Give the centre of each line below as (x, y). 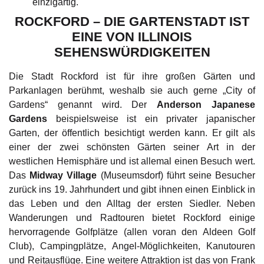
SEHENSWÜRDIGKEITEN (132, 52)
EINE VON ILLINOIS (132, 37)
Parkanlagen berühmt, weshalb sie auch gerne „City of (132, 91)
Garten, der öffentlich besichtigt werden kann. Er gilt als (132, 133)
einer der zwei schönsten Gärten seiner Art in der (132, 147)
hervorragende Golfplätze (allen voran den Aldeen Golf (132, 232)
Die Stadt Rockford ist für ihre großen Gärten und (132, 77)
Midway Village (63, 176)
